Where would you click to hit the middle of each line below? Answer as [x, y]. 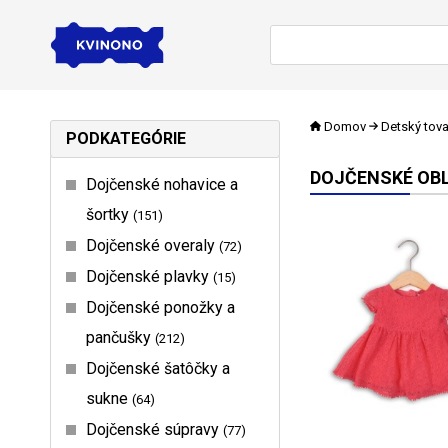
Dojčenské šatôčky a [158, 368]
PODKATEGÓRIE [126, 138]
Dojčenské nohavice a [162, 184]
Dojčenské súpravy [154, 429]
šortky [109, 214]
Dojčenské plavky [149, 276]
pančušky [120, 337]
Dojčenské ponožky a [160, 307]
